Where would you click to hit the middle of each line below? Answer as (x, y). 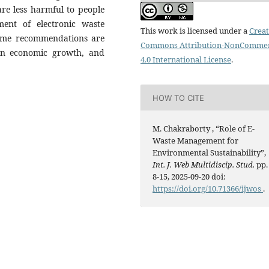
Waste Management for (196, 141)
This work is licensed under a (195, 31)
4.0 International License (186, 60)
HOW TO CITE (179, 98)
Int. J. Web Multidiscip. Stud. (204, 165)
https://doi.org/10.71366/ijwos (208, 189)
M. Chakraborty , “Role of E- (204, 129)
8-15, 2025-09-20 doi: (189, 177)
